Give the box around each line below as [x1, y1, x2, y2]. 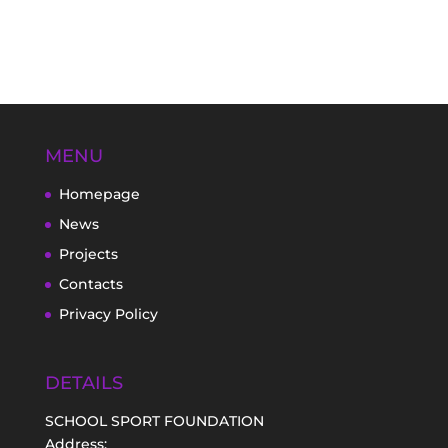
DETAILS [44, 372, 123, 395]
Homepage [58, 184, 140, 203]
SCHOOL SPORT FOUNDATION [44, 412, 264, 431]
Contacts [58, 274, 123, 293]
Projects [58, 244, 118, 263]
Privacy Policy [58, 304, 158, 323]
